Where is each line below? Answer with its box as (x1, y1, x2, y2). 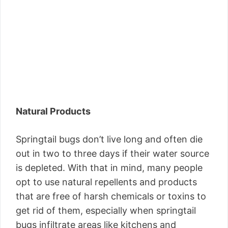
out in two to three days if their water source (16, 148, 209, 159)
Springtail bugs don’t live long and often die (16, 133, 203, 145)
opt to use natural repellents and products (16, 176, 197, 187)
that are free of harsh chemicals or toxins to (16, 190, 206, 202)
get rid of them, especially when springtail (16, 205, 196, 216)
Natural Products (16, 105, 91, 117)
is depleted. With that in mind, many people (16, 162, 203, 173)
